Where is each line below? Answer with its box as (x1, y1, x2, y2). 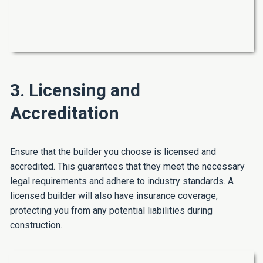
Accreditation (10, 103, 119, 124)
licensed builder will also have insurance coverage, (10, 190, 218, 202)
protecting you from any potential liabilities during (10, 205, 213, 217)
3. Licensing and (10, 80, 140, 101)
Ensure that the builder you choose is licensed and (10, 146, 216, 158)
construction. (10, 220, 62, 231)
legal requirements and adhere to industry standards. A (10, 176, 234, 187)
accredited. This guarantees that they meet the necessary (10, 161, 245, 173)
